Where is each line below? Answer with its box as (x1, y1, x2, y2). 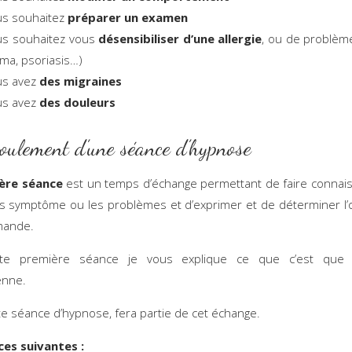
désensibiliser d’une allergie (98, 30, 262, 46)
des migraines (38, 72, 125, 89)
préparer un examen (67, 9, 188, 25)
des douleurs (35, 93, 119, 110)
